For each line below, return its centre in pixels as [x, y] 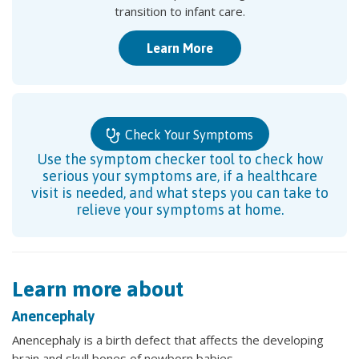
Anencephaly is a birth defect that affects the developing [168, 339]
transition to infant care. [179, 11]
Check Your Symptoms [187, 134]
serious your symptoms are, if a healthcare [179, 175]
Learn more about [98, 288]
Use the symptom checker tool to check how [179, 159]
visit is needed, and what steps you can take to [179, 192]
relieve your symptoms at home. [179, 209]
